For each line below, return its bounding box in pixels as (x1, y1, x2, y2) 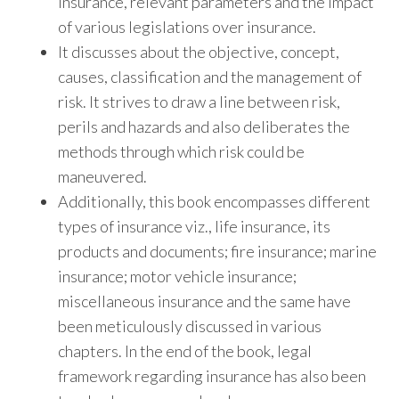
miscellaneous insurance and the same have (58, 290, 351, 311)
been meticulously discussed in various (58, 315, 322, 336)
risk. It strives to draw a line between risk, (58, 91, 340, 111)
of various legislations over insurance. (58, 16, 316, 37)
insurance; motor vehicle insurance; (58, 265, 297, 286)
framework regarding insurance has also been (58, 365, 366, 386)
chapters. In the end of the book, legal (58, 340, 312, 361)
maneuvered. (58, 166, 147, 186)
